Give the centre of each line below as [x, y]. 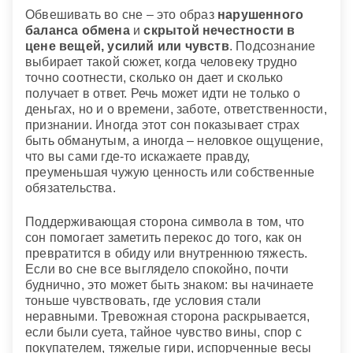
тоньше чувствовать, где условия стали [143, 301]
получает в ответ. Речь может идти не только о [163, 94]
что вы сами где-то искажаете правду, [138, 157]
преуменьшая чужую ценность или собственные [170, 173]
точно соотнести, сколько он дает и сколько [154, 78]
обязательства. [71, 188]
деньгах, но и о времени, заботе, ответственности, [176, 110]
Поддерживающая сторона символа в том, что [165, 222]
